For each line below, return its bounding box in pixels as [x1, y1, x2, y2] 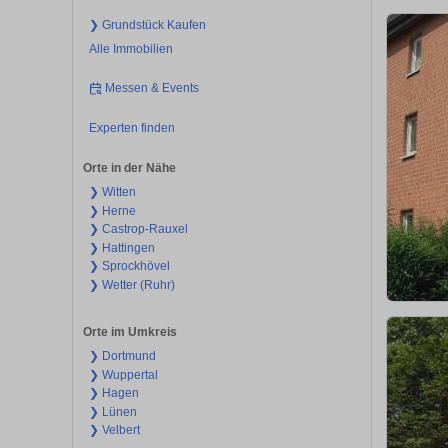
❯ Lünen [88, 404, 137, 419]
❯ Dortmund [88, 349, 156, 364]
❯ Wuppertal [88, 367, 158, 382]
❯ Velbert [88, 423, 140, 438]
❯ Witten [88, 185, 136, 200]
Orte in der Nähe [83, 161, 176, 176]
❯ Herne [88, 203, 136, 218]
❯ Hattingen [88, 240, 155, 255]
